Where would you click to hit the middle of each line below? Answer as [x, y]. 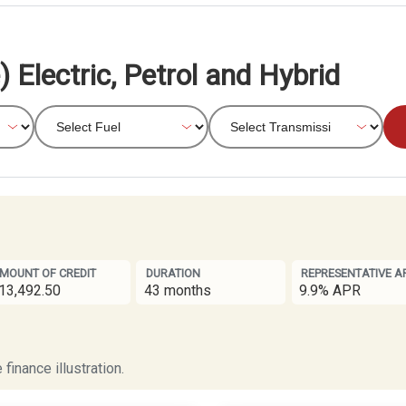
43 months [178, 290]
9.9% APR [330, 290]
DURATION [174, 274]
